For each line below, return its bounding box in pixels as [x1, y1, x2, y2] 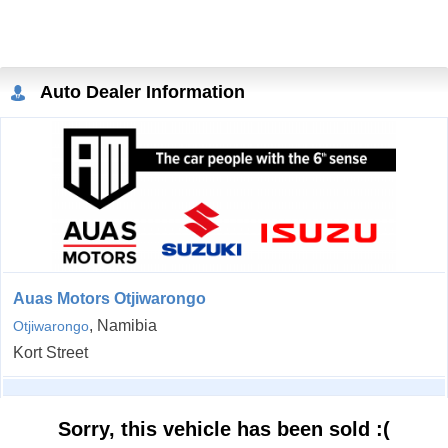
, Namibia [89, 317, 157, 335]
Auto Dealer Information [36, 82, 245, 103]
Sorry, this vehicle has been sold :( [58, 418, 390, 441]
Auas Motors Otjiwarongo [13, 290, 206, 308]
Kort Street [13, 344, 88, 362]
